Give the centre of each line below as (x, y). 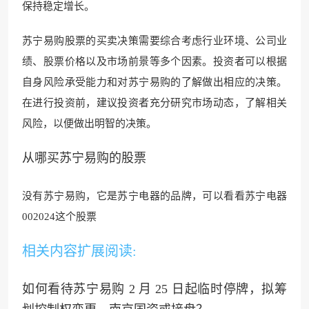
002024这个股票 (59, 216)
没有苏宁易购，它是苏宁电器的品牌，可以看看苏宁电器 (154, 196)
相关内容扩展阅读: (79, 251)
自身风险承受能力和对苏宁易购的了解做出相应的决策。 (154, 82)
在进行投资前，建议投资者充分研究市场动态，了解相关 (154, 102)
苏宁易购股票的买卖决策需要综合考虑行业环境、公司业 (154, 40)
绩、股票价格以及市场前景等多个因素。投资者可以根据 (154, 61)
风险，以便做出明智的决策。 (89, 123)
